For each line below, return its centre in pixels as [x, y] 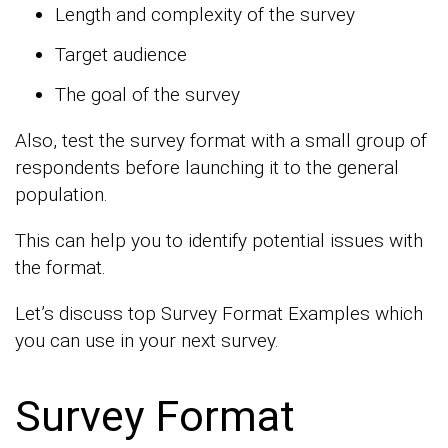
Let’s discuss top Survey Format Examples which [219, 313]
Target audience [121, 54]
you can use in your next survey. [147, 340]
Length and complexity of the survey [205, 14]
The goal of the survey [147, 94]
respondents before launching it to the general [207, 167]
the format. [60, 267]
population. [61, 194]
